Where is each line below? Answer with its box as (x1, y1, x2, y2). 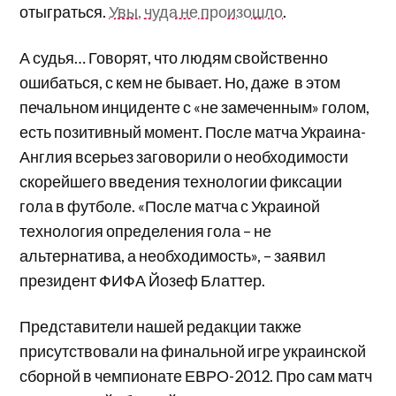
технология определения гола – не (19, 220, 272, 240)
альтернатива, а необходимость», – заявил (19, 245, 327, 265)
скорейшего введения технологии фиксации (19, 171, 343, 191)
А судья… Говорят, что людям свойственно (19, 47, 329, 67)
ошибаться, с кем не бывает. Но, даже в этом (19, 72, 341, 92)
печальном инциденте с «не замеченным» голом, (19, 96, 370, 117)
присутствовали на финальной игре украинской (19, 340, 367, 361)
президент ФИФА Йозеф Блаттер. (19, 270, 266, 290)
